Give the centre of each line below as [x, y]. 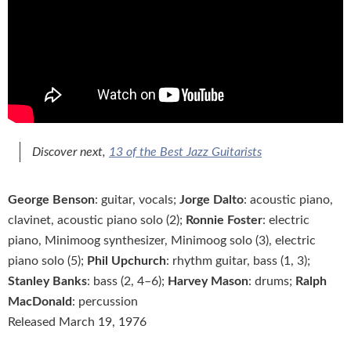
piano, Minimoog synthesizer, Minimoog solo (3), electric [162, 241]
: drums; [272, 282]
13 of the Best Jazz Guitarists [185, 152]
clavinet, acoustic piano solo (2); [97, 221]
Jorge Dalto [212, 200]
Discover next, [71, 152]
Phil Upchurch [127, 261]
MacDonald [40, 302]
